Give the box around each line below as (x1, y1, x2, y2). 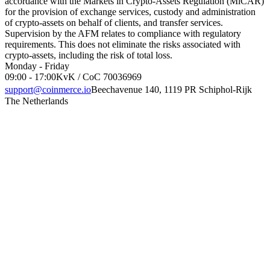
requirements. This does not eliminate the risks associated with (5, 39, 240, 50)
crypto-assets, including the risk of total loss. (5, 50, 172, 61)
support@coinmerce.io (5, 84, 91, 95)
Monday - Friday (5, 61, 69, 72)
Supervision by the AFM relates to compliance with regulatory (5, 28, 241, 39)
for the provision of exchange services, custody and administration (5, 7, 256, 17)
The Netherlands (5, 96, 68, 107)
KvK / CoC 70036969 (56, 72, 142, 83)
